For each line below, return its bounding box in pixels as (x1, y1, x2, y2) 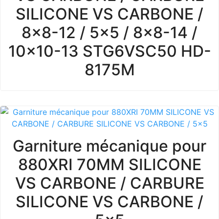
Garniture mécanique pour (13, 136, 206, 155)
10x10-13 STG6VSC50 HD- (8, 42, 211, 61)
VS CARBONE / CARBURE (15, 174, 204, 193)
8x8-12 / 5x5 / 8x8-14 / (22, 23, 197, 42)
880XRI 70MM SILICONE (18, 155, 201, 174)
